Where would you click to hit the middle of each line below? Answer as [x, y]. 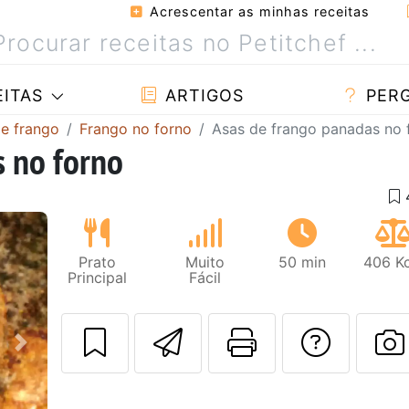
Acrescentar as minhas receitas [257, 11]
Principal [97, 277]
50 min [303, 262]
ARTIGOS [201, 95]
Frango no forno [136, 128]
